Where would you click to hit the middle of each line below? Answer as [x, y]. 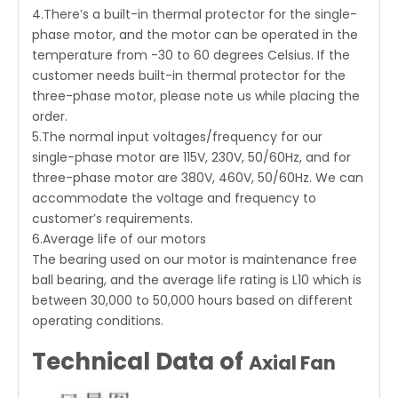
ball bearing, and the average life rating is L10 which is [197, 280]
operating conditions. [98, 321]
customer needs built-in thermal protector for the [189, 76]
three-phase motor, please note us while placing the [196, 96]
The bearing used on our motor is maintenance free [195, 259]
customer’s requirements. [112, 219]
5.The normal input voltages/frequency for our [177, 137]
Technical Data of [140, 362]
